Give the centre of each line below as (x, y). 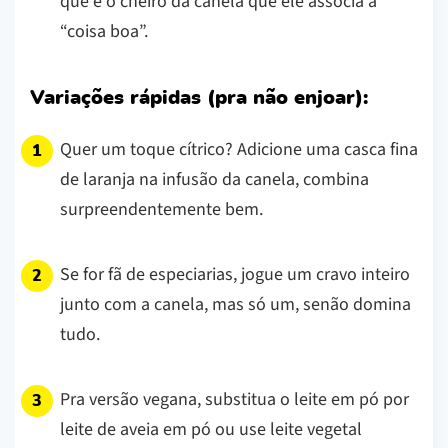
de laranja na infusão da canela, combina (214, 179)
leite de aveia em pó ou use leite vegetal (211, 429)
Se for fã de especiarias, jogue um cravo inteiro (235, 274)
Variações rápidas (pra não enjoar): (199, 97)
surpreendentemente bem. (161, 209)
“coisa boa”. (104, 31)
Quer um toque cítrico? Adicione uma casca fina (239, 149)
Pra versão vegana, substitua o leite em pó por (234, 399)
